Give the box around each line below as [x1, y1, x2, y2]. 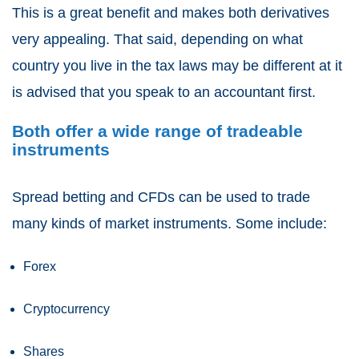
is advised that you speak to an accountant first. [12, 84, 316, 101]
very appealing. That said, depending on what [12, 31, 303, 48]
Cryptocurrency [23, 302, 110, 317]
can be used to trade [175, 189, 310, 206]
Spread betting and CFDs [12, 189, 175, 206]
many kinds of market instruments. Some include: [12, 216, 327, 232]
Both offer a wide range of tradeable [12, 122, 303, 141]
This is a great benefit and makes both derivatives [12, 5, 329, 22]
